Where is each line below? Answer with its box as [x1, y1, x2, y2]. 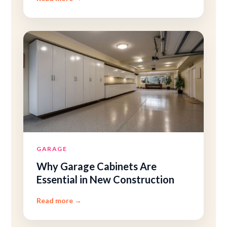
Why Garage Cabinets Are [36, 160, 157, 172]
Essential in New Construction [36, 173, 175, 185]
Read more [36, 196, 75, 205]
